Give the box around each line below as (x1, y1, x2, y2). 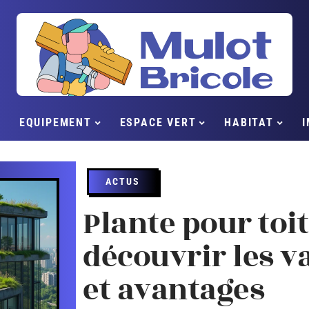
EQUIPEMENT (19, 116, 92, 129)
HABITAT (224, 116, 274, 129)
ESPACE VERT (119, 116, 197, 129)
